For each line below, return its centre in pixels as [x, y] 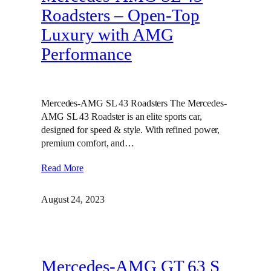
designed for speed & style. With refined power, [131, 130]
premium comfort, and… [88, 143]
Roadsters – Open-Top [120, 16]
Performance [87, 54]
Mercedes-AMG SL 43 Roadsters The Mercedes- [134, 103]
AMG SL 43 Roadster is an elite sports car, [122, 117]
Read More [63, 168]
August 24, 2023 [73, 200]
